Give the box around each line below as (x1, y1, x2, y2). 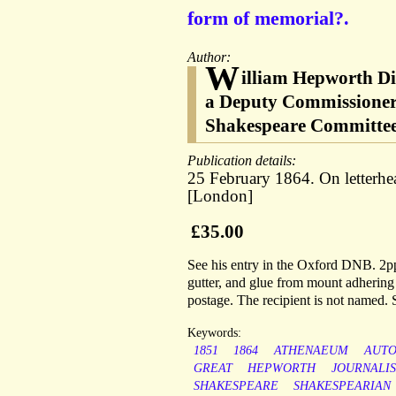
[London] (187, 187, 253, 206)
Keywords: (187, 326, 241, 340)
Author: (187, 49, 234, 65)
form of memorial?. (187, 7, 349, 30)
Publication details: (187, 153, 300, 169)
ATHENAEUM (273, 344, 348, 358)
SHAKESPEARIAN (293, 379, 392, 393)
